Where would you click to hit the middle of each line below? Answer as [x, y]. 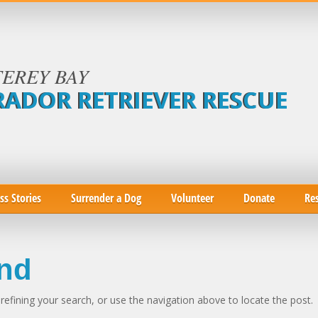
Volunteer [192, 198]
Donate [259, 198]
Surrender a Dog [106, 198]
